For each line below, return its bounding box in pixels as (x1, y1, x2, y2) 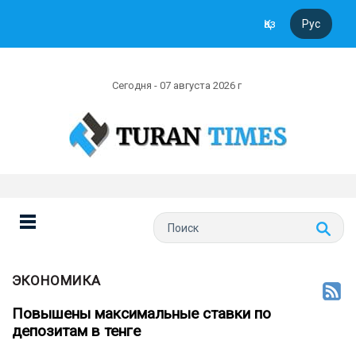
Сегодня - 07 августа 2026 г (112, 79, 244, 91)
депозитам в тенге (12, 322, 141, 340)
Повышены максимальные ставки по (12, 304, 271, 323)
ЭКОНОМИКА (12, 273, 101, 288)
